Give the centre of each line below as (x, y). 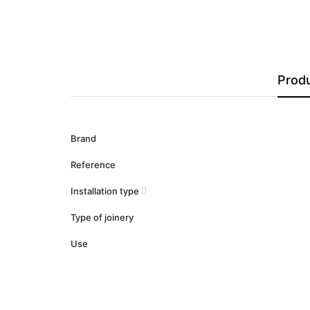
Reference (93, 164)
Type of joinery (102, 217)
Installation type (106, 191)
